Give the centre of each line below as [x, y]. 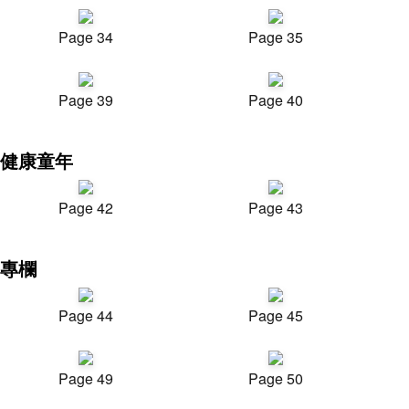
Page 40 [276, 100]
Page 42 [86, 208]
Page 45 [276, 315]
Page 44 [86, 315]
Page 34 [86, 37]
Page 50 [276, 378]
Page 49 [86, 378]
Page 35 [276, 37]
